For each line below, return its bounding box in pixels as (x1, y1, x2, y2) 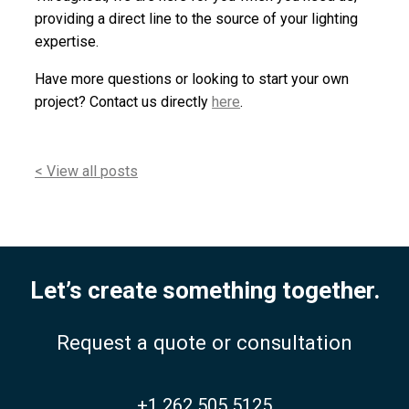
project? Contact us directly (35, 92, 213, 110)
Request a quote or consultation (57, 330, 352, 355)
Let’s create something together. (29, 276, 380, 304)
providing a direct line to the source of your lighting (35, 9, 359, 27)
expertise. (35, 32, 100, 50)
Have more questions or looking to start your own (35, 69, 350, 88)
